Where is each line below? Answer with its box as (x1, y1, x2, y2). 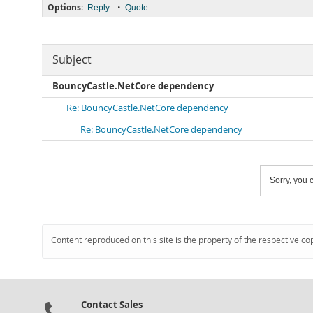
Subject (52, 52, 92, 67)
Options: (48, 1, 83, 13)
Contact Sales (81, 298, 143, 311)
